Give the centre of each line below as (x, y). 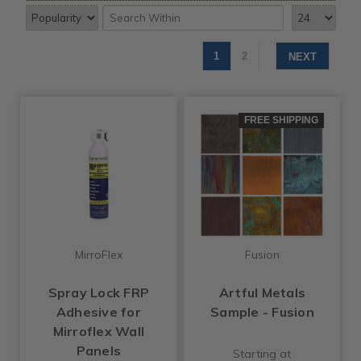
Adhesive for (98, 311)
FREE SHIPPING (282, 120)
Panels (99, 350)
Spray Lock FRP (99, 292)
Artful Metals (262, 292)
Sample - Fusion (262, 311)
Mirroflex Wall (99, 331)
